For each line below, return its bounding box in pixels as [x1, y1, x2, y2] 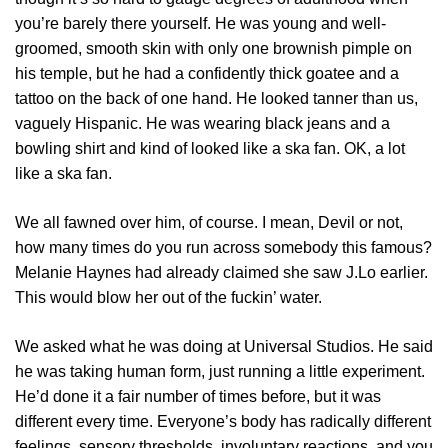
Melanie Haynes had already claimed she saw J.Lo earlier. [15, 263, 428, 281]
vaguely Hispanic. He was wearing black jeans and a [15, 114, 390, 132]
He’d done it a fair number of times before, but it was [15, 387, 381, 405]
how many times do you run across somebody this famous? [15, 238, 432, 256]
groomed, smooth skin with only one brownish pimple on [15, 39, 412, 57]
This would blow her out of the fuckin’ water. [15, 288, 322, 306]
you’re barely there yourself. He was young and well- [15, 14, 386, 32]
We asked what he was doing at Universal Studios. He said [15, 337, 433, 355]
